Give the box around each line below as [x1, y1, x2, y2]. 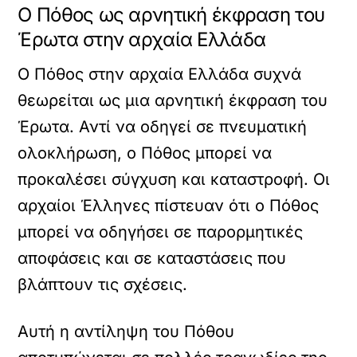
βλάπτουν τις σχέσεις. [18, 275, 188, 294]
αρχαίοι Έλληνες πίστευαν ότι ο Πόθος [18, 196, 320, 215]
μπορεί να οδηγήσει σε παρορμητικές [18, 222, 304, 241]
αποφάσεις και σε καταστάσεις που [18, 249, 287, 268]
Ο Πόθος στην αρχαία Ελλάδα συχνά [18, 65, 302, 84]
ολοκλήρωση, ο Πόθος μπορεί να [18, 143, 273, 163]
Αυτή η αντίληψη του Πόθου [18, 322, 235, 341]
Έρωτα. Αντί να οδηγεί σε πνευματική [18, 117, 308, 136]
